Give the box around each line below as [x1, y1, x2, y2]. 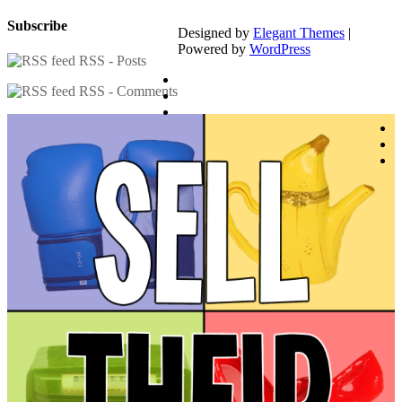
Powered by [178, 41, 249, 57]
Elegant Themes [253, 25, 345, 41]
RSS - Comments [75, 83, 178, 100]
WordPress [249, 41, 310, 57]
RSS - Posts [75, 53, 146, 69]
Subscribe [7, 18, 67, 34]
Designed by [178, 25, 253, 41]
